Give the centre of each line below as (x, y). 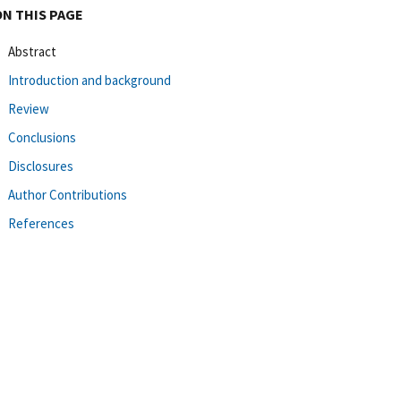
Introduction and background (90, 80)
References (41, 223)
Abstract (32, 51)
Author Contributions (68, 194)
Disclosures (41, 166)
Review (29, 108)
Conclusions (42, 137)
